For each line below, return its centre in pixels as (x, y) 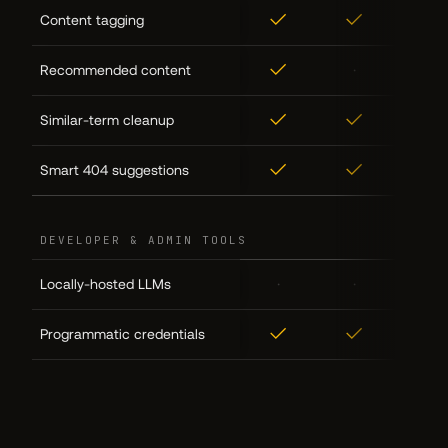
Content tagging (92, 19)
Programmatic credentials (122, 333)
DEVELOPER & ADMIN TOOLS (143, 239)
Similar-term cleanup (107, 119)
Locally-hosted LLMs (105, 283)
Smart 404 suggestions (114, 169)
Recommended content (115, 69)
